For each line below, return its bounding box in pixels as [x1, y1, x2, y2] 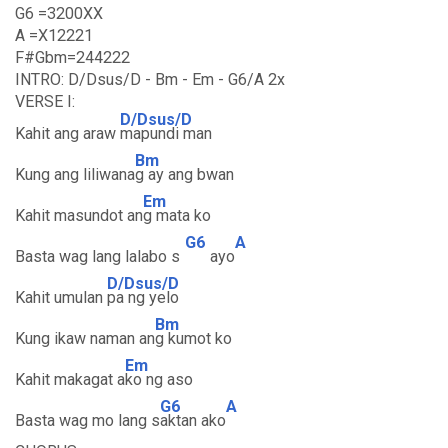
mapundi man [120, 124, 212, 143]
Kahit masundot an [15, 206, 143, 225]
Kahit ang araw [15, 124, 120, 143]
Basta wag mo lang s [15, 411, 160, 430]
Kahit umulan [15, 288, 107, 307]
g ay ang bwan [135, 165, 234, 184]
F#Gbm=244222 [15, 48, 130, 67]
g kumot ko [155, 329, 232, 348]
